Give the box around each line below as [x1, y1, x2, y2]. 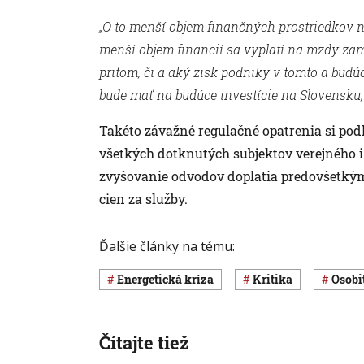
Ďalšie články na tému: [99, 236, 235, 255]
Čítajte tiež [99, 330, 189, 354]
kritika [262, 271, 292, 288]
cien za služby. [99, 189, 188, 207]
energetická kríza [124, 271, 214, 288]
